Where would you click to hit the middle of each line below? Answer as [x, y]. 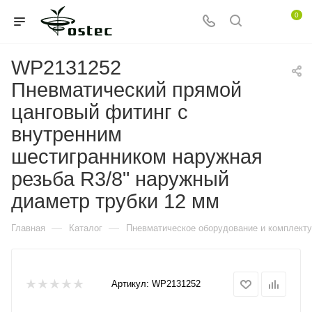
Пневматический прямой [126, 90]
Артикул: [130, 284]
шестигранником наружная [137, 157]
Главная [28, 228]
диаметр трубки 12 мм [115, 201]
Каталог [86, 228]
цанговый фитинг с [100, 112]
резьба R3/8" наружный [120, 179]
